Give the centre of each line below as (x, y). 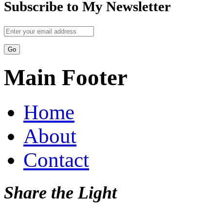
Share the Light (60, 193)
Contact (56, 160)
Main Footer (66, 78)
